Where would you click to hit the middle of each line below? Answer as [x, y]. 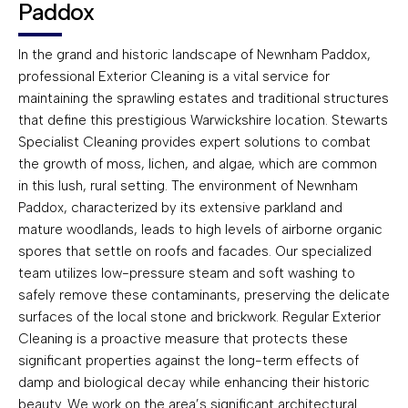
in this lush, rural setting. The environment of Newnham [188, 186]
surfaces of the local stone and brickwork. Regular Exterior [199, 317]
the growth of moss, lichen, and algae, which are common [198, 164]
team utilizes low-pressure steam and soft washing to [187, 274]
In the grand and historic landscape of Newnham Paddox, [194, 55]
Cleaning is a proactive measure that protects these [183, 339]
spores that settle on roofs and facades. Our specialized [195, 252]
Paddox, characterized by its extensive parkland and [180, 208]
